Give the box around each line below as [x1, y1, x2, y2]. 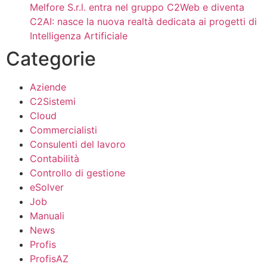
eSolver [29, 181, 64, 193]
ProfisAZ [29, 253, 69, 265]
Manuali [29, 210, 64, 222]
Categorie [5, 47, 96, 70]
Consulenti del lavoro [29, 138, 126, 150]
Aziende [29, 81, 66, 93]
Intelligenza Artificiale [29, 30, 128, 42]
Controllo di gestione [29, 167, 125, 179]
